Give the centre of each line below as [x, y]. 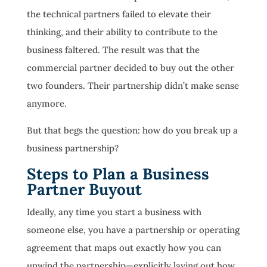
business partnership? [72, 148]
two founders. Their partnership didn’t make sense [133, 86]
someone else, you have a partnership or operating [133, 230]
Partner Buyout [84, 190]
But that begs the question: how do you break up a [132, 131]
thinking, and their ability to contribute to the [122, 32]
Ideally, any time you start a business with [114, 212]
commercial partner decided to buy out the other [130, 68]
